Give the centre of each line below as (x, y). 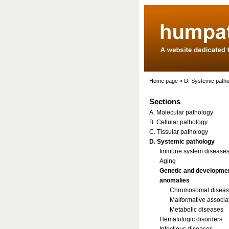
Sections (165, 101)
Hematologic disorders (191, 219)
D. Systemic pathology (182, 142)
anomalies (175, 180)
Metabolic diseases (197, 210)
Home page (164, 81)
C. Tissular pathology (179, 132)
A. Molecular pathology (181, 112)
